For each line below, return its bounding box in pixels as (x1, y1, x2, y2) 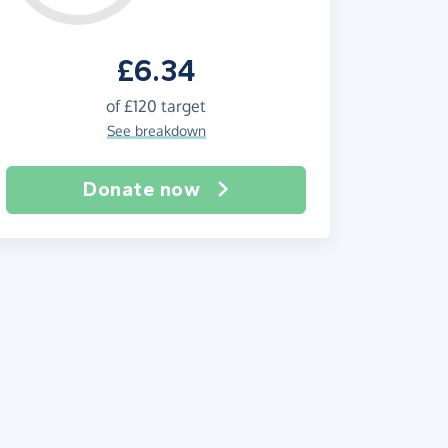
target (157, 96, 206, 116)
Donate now (83, 178, 201, 201)
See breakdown (106, 122, 206, 139)
